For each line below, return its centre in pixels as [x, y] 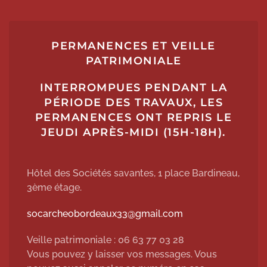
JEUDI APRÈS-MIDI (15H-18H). [133, 132]
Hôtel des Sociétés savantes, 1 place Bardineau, [133, 173]
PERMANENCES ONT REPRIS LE [133, 117]
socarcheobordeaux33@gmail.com [105, 214]
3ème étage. [54, 187]
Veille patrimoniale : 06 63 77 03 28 [105, 240]
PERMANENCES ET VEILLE [133, 46]
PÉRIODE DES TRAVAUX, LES [133, 103]
